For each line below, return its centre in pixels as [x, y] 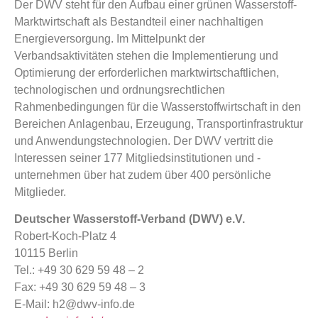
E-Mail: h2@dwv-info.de [75, 305]
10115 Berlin [46, 253]
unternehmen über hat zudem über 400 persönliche [143, 175]
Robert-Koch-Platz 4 [65, 236]
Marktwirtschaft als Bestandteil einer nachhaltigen [139, 21]
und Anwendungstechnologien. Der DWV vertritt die [144, 141]
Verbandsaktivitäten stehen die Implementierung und [146, 55]
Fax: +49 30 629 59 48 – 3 [80, 287]
